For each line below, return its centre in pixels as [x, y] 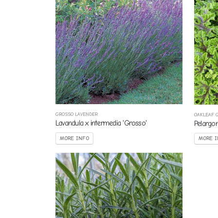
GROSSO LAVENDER [77, 114]
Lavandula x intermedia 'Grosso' [101, 123]
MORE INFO [74, 138]
